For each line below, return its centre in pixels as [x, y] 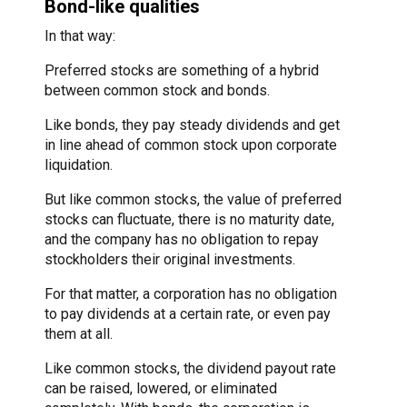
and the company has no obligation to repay [182, 240]
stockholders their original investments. [170, 260]
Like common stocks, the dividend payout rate [190, 369]
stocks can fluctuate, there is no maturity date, [189, 220]
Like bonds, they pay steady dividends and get [192, 125]
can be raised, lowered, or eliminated [161, 389]
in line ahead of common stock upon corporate [191, 145]
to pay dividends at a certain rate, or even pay [188, 314]
